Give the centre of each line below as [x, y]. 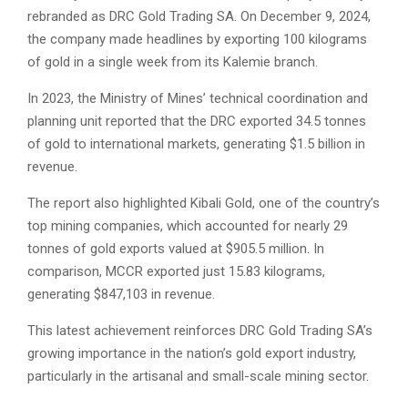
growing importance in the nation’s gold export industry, [192, 354]
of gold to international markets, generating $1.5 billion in [196, 144]
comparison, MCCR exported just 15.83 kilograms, [176, 272]
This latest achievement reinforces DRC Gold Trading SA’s [200, 331]
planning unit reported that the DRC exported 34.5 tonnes [197, 122]
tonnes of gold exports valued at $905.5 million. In [176, 249]
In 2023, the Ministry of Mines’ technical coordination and [198, 99]
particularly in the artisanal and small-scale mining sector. [198, 377]
